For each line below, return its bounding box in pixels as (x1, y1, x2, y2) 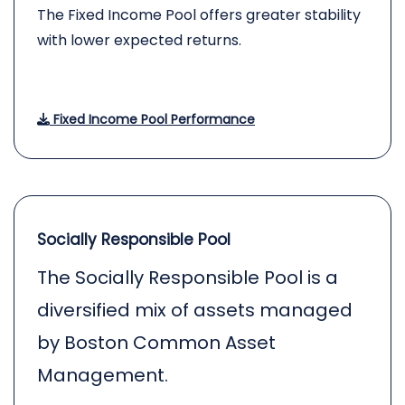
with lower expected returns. (37, 30, 241, 51)
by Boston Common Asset (37, 330, 276, 355)
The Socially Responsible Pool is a (37, 265, 338, 290)
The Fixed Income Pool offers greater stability (37, 5, 361, 25)
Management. (37, 363, 168, 388)
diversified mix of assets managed (37, 297, 353, 323)
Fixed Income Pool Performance (50, 110, 255, 128)
